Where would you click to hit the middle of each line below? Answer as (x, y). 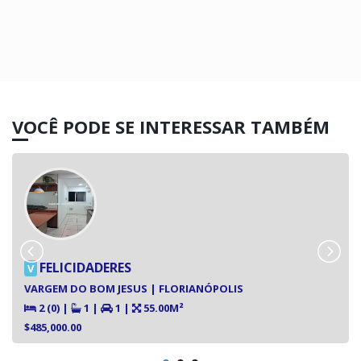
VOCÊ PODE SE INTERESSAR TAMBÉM (171, 126)
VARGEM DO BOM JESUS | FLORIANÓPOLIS (134, 288)
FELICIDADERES (85, 267)
